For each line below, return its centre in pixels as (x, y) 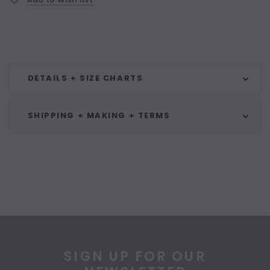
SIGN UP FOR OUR (135, 257)
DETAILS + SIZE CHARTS (85, 78)
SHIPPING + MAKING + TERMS (99, 116)
